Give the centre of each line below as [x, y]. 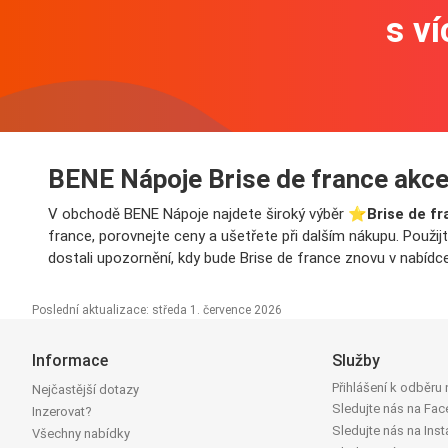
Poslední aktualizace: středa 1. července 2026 [157, 310]
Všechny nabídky [81, 434]
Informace [70, 361]
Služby [356, 361]
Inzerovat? [62, 412]
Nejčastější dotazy [85, 390]
